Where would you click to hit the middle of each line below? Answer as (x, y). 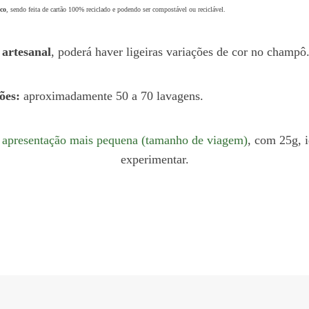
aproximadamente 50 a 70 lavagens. (112, 96)
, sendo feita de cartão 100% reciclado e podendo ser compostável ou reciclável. (116, 9)
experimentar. (154, 159)
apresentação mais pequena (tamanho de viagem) (124, 140)
